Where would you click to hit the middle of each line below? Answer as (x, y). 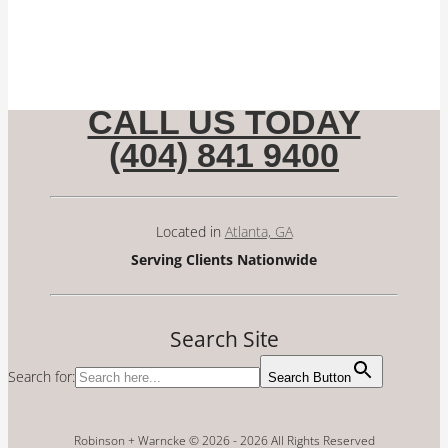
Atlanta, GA (258, 231)
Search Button (309, 377)
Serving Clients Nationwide (224, 259)
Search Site (224, 338)
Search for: (41, 376)
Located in (190, 231)
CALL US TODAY (224, 122)
